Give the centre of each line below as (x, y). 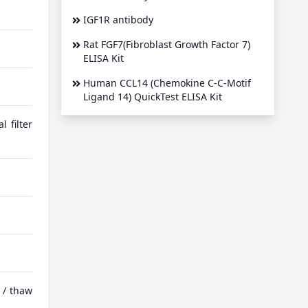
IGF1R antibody (118, 19)
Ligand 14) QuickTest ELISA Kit (153, 96)
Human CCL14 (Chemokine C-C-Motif (167, 82)
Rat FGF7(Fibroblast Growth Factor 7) (167, 44)
